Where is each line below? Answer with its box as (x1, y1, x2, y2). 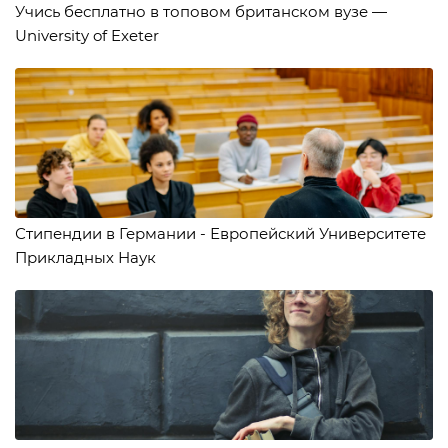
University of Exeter (15, 25, 159, 45)
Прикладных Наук (15, 247, 156, 267)
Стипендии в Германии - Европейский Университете (15, 223, 426, 243)
